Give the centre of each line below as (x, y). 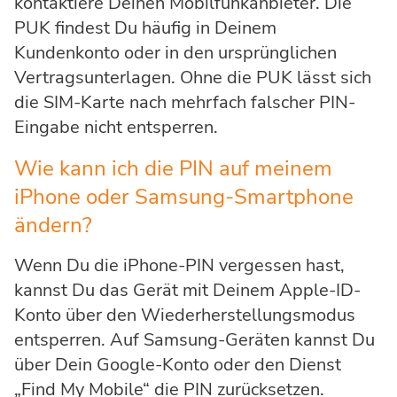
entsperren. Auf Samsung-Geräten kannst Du (195, 340)
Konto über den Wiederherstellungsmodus (185, 315)
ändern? (53, 226)
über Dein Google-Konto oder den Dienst (178, 365)
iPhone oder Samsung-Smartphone (184, 197)
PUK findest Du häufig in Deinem (145, 28)
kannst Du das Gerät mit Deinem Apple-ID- (187, 291)
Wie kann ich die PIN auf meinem (173, 169)
